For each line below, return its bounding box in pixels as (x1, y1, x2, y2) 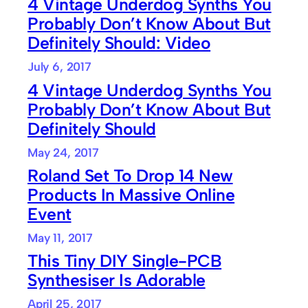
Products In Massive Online (27, 184, 235, 205)
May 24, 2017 (27, 144, 99, 159)
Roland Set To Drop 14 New (27, 164, 233, 186)
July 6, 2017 (27, 59, 91, 74)
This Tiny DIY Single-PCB (27, 250, 222, 271)
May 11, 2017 (27, 230, 93, 245)
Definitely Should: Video (27, 32, 211, 54)
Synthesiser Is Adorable (27, 269, 206, 290)
